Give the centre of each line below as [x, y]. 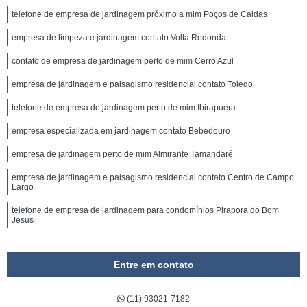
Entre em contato [153, 265]
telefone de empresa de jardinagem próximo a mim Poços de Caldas [139, 14]
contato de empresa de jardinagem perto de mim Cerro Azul [123, 61]
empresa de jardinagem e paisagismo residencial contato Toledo [132, 84]
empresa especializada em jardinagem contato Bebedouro [121, 131]
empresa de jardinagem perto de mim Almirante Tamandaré [122, 154]
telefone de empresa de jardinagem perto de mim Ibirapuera [124, 108]
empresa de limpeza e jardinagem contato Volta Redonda [119, 38]
